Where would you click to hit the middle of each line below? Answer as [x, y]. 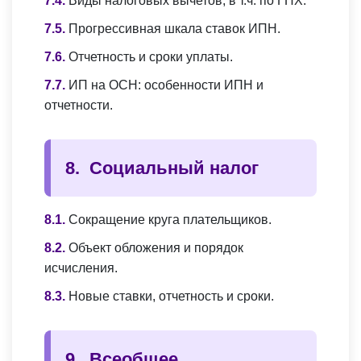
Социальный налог [174, 168]
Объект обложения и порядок [156, 248]
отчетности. [79, 106]
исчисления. [81, 268]
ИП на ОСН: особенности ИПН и [166, 85]
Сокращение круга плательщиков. [170, 220]
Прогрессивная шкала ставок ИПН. [174, 29]
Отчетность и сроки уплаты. [151, 57]
